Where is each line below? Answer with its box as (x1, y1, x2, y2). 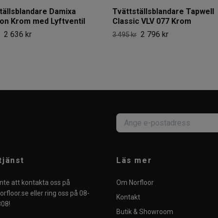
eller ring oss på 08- (29, 189, 90, 198)
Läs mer (116, 156, 152, 165)
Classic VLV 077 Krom (112, 16, 191, 26)
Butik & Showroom (116, 208, 173, 216)
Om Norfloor (116, 179, 154, 187)
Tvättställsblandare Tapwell (112, 6, 214, 16)
